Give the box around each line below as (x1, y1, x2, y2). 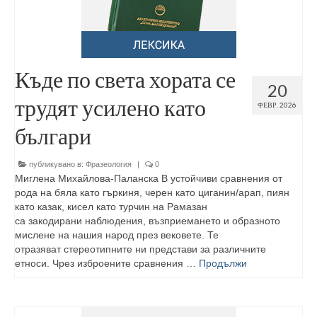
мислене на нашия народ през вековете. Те (15, 229, 219, 241)
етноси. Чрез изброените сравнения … (15, 258, 199, 269)
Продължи (199, 258, 247, 269)
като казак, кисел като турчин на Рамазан (15, 201, 207, 212)
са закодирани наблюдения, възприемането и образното (15, 215, 280, 226)
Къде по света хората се (15, 65, 236, 93)
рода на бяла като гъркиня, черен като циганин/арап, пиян (15, 187, 289, 198)
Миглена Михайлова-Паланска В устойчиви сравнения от (15, 173, 282, 184)
